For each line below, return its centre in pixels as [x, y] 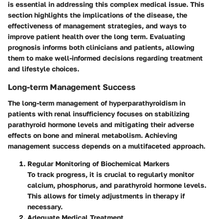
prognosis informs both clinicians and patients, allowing [101, 47]
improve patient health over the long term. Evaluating [97, 37]
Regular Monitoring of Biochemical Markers [99, 163]
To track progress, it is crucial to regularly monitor [111, 174]
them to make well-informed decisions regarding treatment [105, 58]
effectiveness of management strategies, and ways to [97, 26]
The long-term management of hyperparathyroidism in [97, 103]
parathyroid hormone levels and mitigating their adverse [101, 124]
